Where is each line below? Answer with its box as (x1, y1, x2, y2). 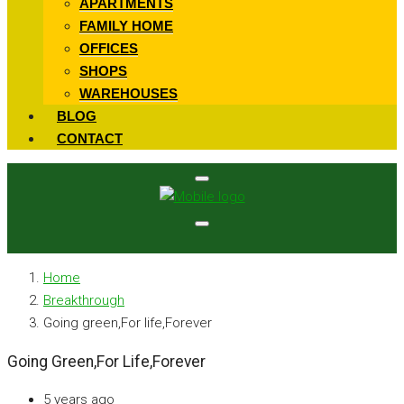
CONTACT (57, 131, 123, 146)
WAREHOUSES (79, 86, 178, 101)
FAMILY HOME (79, 18, 173, 33)
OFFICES (79, 41, 138, 56)
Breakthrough (43, 292, 124, 308)
